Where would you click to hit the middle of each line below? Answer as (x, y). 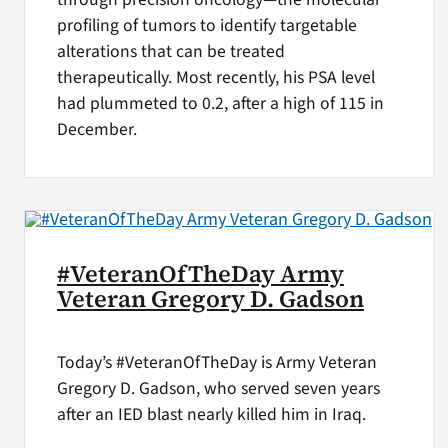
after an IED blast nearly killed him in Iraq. (211, 414)
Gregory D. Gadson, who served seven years (218, 388)
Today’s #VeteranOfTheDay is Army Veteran (216, 362)
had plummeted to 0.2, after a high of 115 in (220, 103)
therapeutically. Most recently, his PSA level (215, 77)
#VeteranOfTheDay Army (200, 274)
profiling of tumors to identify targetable (206, 25)
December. (96, 129)
